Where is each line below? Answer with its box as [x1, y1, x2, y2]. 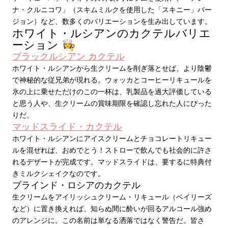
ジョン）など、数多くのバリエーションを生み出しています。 [12, 16, 212, 26]
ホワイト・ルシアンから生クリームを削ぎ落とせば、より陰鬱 [12, 63, 212, 73]
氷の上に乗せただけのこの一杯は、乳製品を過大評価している [12, 87, 212, 96]
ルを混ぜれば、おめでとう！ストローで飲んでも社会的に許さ [12, 145, 212, 155]
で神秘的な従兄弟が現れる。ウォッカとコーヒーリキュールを [12, 75, 212, 84]
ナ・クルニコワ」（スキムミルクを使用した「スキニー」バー [12, 5, 212, 14]
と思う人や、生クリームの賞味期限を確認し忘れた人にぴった [12, 98, 212, 108]
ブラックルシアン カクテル [12, 50, 125, 62]
